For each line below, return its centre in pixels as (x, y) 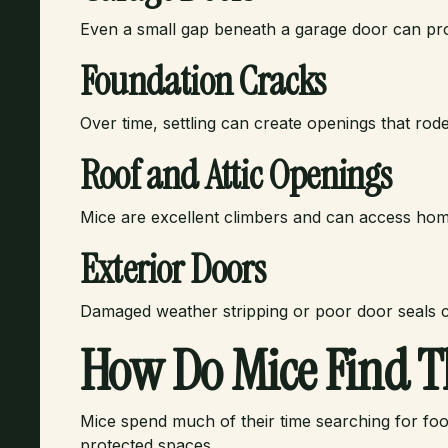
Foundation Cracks (203, 81)
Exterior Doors (172, 269)
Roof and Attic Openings (236, 175)
